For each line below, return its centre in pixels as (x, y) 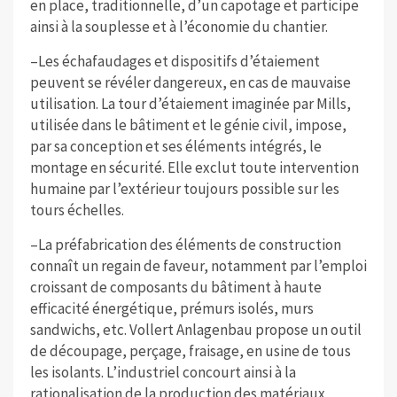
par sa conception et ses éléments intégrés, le (175, 147)
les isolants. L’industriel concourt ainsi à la (163, 373)
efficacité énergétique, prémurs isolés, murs (171, 309)
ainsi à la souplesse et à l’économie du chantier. (179, 27)
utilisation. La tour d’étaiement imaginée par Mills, (190, 104)
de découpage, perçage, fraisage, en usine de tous (190, 351)
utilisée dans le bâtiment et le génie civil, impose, (188, 125)
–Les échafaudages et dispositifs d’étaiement (175, 62)
